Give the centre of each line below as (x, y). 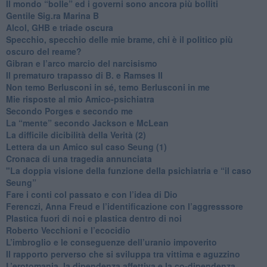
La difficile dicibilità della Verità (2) (76, 134)
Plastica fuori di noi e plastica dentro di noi (94, 218)
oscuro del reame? (44, 51)
